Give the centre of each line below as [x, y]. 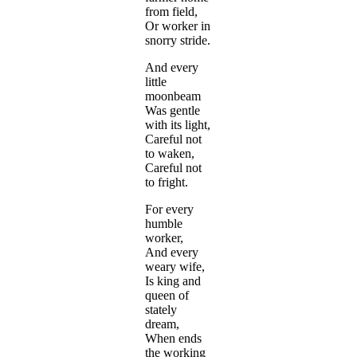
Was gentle [173, 111]
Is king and [173, 281]
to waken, [170, 154]
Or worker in [178, 26]
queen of [167, 296]
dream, [162, 324]
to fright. [167, 182]
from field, [171, 12]
